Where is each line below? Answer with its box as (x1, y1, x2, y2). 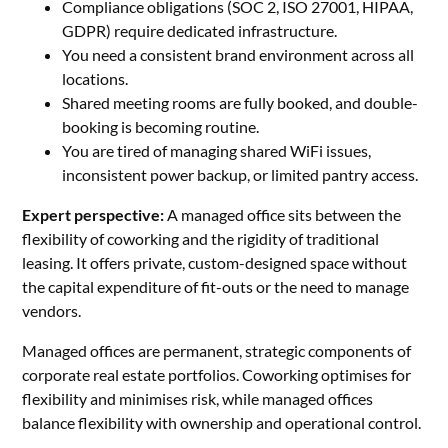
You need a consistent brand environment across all (62, 45, 415, 64)
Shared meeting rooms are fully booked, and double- (62, 93, 419, 112)
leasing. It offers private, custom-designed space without (22, 253, 408, 272)
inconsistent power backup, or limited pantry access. (62, 165, 419, 184)
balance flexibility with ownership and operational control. (22, 413, 422, 432)
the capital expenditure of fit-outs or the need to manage (22, 277, 410, 296)
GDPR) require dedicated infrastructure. (62, 21, 338, 40)
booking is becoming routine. (62, 117, 260, 136)
